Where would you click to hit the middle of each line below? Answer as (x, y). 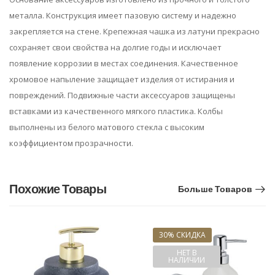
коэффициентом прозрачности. (71, 143)
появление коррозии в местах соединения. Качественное (124, 63)
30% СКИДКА (182, 234)
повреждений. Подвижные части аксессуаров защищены (122, 95)
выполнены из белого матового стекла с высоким (107, 127)
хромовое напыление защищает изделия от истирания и (122, 79)
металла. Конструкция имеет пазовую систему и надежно (123, 15)
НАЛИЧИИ (187, 260)
